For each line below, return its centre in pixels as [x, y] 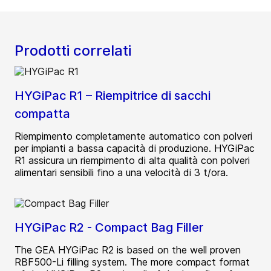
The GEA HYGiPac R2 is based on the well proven [128, 250]
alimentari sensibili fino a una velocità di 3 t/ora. [121, 173]
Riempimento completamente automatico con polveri [133, 136]
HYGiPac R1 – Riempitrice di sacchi [113, 96]
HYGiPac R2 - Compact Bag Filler [109, 228]
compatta [42, 114]
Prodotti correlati [73, 51]
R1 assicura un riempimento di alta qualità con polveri [132, 161]
